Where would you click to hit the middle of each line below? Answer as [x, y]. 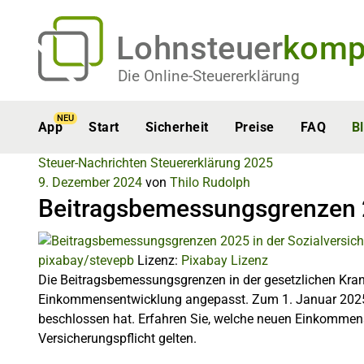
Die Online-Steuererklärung [209, 76]
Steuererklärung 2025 [212, 163]
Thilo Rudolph [210, 182]
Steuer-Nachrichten [93, 163]
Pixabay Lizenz [225, 260]
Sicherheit [177, 127]
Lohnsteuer [199, 48]
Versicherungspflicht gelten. [117, 338]
